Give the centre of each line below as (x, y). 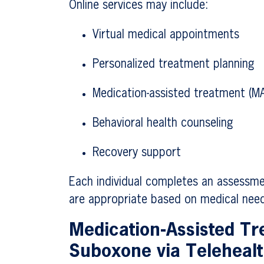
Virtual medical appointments (166, 35)
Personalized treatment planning (174, 64)
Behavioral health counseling (163, 123)
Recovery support (137, 153)
